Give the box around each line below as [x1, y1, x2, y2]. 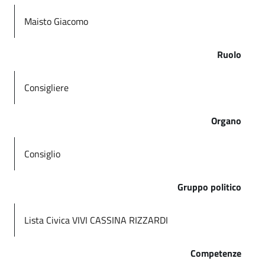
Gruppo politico [177, 180, 241, 194]
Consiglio [24, 147, 60, 161]
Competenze [190, 246, 241, 260]
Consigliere [24, 80, 69, 95]
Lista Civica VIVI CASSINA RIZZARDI [24, 213, 168, 227]
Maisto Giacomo [24, 14, 88, 28]
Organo [211, 114, 241, 128]
